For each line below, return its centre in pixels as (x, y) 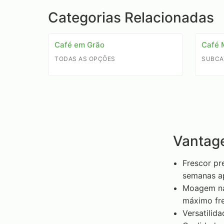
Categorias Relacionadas (131, 17)
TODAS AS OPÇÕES (85, 58)
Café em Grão (79, 45)
